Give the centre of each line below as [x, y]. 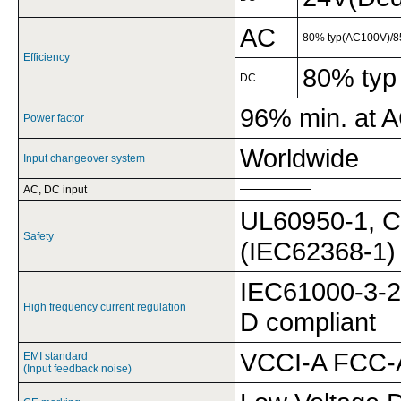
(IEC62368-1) [318, 251]
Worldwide [299, 158]
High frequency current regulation [105, 307]
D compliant [308, 322]
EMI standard [55, 356]
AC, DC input [55, 190]
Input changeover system [84, 158]
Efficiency [47, 57]
